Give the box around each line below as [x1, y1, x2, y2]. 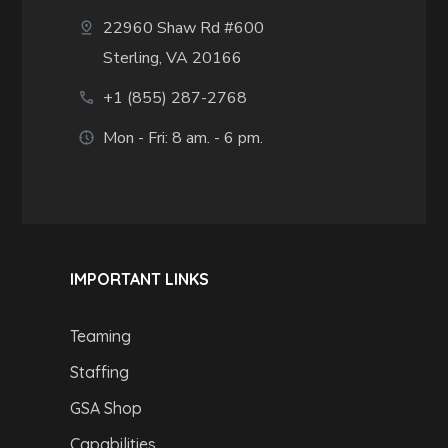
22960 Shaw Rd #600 [103, 17, 265, 39]
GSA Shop [69, 398, 142, 418]
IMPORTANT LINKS [69, 269, 209, 289]
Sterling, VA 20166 [103, 47, 243, 69]
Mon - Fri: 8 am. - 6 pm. [103, 127, 264, 149]
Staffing [69, 362, 129, 382]
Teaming [69, 326, 131, 346]
